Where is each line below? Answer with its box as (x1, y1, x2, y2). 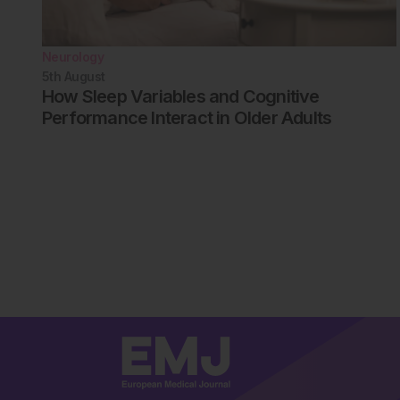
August (63, 68, 105, 84)
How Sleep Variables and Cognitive (42, 85, 320, 107)
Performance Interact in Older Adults (42, 106, 332, 129)
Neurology (42, 48, 104, 64)
